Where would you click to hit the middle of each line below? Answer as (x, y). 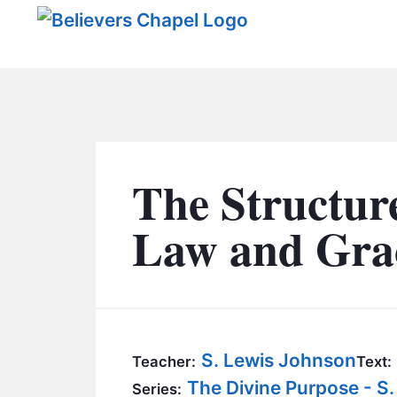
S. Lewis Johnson (279, 360)
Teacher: (164, 361)
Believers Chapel (151, 78)
